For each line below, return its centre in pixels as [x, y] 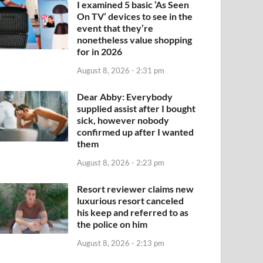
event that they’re [115, 28]
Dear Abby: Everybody [125, 96]
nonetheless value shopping [135, 40]
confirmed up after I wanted [136, 131]
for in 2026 [100, 52]
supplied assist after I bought [136, 108]
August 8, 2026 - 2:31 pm [121, 70]
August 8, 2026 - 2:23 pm [121, 162]
